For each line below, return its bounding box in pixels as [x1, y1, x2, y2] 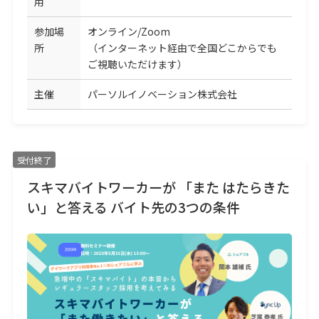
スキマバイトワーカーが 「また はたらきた [26, 177, 290, 197]
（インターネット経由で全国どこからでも [87, 41, 277, 56]
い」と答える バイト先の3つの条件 [26, 197, 240, 217]
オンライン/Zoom [87, 24, 170, 39]
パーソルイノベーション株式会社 [87, 87, 237, 102]
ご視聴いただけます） [87, 57, 187, 72]
